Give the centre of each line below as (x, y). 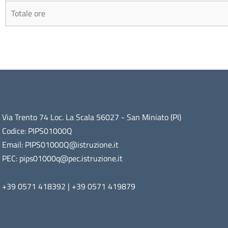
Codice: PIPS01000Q (37, 131)
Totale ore (28, 13)
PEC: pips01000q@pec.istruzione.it (62, 158)
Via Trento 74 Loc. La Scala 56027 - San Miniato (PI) (92, 117)
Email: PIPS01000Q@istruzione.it (60, 144)
